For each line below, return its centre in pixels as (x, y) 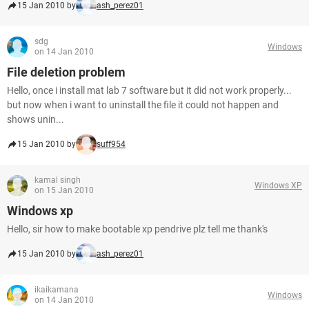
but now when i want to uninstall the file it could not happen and (143, 105)
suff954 (111, 144)
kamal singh (58, 180)
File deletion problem (66, 72)
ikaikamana (57, 290)
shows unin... (36, 119)
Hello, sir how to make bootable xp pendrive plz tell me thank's (137, 229)
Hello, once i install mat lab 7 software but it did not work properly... (149, 90)
